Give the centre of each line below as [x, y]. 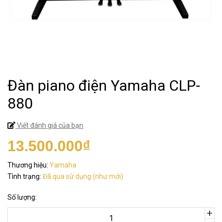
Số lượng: [22, 197]
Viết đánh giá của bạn [49, 125]
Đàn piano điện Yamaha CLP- [104, 85]
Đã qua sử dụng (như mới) [82, 176]
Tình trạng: [24, 176]
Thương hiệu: [28, 165]
